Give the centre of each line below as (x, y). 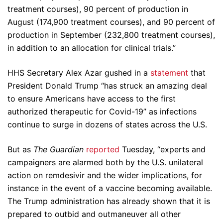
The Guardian (58, 149)
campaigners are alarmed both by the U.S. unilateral (105, 162)
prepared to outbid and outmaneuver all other (94, 214)
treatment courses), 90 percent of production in (98, 9)
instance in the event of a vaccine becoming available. (110, 188)
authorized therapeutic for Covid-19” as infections (102, 111)
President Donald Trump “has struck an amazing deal (107, 86)
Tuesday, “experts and (163, 149)
